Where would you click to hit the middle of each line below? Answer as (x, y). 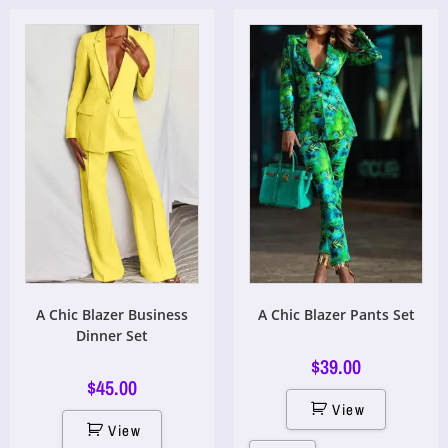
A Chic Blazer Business (112, 314)
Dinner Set (112, 335)
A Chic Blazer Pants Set (336, 314)
